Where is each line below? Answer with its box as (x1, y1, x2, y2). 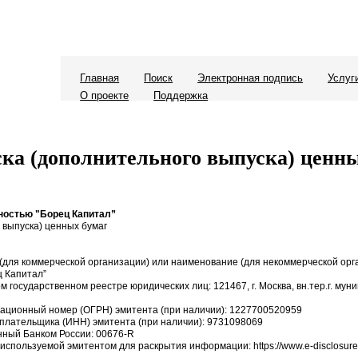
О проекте (80, 89, 129, 101)
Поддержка (153, 89, 209, 101)
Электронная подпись (197, 72, 304, 84)
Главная (80, 72, 120, 84)
